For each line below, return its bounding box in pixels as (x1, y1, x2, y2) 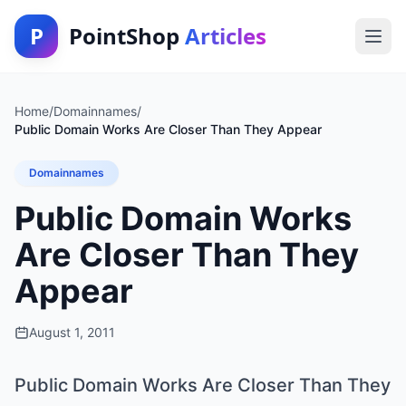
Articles (185, 21, 266, 51)
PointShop (69, 21, 185, 51)
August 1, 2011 (29, 324, 115, 340)
